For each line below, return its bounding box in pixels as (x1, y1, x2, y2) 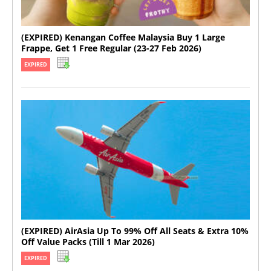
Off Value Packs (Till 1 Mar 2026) (21, 236, 155, 248)
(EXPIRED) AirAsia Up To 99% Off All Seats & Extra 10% (21, 225, 249, 237)
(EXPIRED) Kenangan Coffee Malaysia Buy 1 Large (21, 31, 225, 44)
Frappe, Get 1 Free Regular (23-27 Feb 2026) (21, 42, 201, 54)
